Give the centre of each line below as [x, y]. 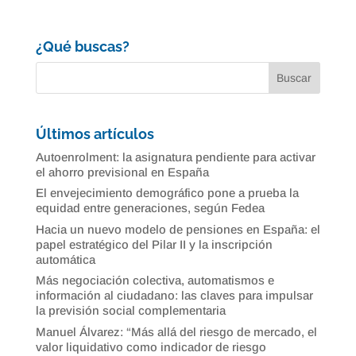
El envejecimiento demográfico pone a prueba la [167, 193]
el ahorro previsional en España [122, 172]
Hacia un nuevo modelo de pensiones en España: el [178, 229]
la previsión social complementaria [130, 311]
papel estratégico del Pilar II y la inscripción [154, 244]
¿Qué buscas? [82, 47]
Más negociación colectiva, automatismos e [155, 281]
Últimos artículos [95, 133]
